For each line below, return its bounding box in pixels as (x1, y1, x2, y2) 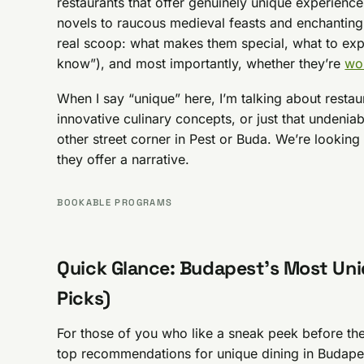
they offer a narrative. (57, 150, 198, 167)
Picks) (57, 285, 110, 310)
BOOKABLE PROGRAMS (57, 196, 173, 208)
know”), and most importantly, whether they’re (57, 55, 345, 72)
